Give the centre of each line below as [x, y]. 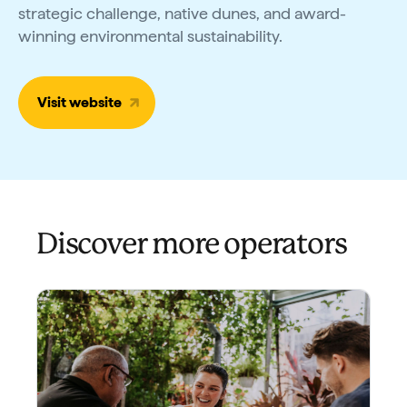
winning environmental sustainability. [150, 35]
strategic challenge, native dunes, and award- [182, 13]
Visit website [79, 102]
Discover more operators [192, 245]
